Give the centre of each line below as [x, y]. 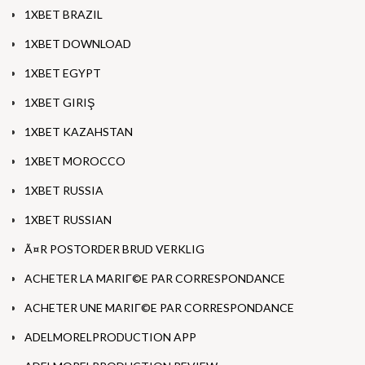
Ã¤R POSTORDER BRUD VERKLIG [114, 249]
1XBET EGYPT [63, 73]
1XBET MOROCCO [75, 161]
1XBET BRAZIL [64, 15]
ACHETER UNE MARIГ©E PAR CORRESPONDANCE [159, 308]
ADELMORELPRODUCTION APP [110, 337]
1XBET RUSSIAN [68, 220]
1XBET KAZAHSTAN [79, 132]
